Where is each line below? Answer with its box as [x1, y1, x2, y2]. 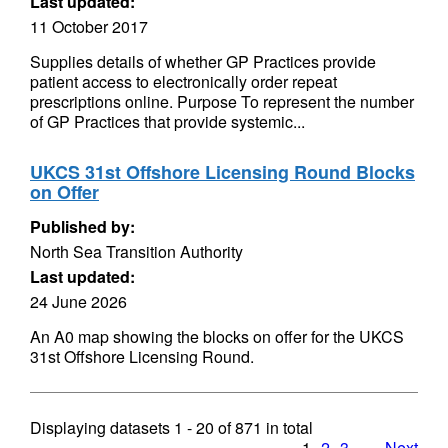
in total [262, 416, 313, 439]
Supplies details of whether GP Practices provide [30, 50, 376, 73]
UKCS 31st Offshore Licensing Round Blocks [30, 159, 415, 185]
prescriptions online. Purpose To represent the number [30, 90, 414, 113]
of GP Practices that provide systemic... [30, 110, 305, 133]
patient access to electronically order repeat [30, 70, 337, 93]
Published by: [30, 215, 135, 238]
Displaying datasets [30, 416, 174, 439]
